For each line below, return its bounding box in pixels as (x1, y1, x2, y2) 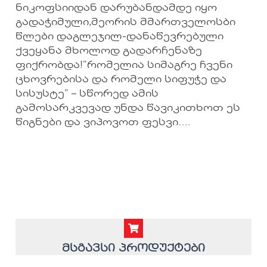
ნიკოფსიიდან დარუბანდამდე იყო (15, 3, 217, 13)
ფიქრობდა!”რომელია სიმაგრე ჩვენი (15, 60, 232, 70)
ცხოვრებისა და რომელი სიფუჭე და (15, 74, 226, 85)
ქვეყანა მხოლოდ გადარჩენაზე (15, 46, 202, 56)
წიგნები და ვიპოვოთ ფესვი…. (15, 117, 190, 128)
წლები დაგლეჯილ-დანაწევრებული (15, 32, 223, 42)
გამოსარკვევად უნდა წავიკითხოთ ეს (15, 103, 240, 113)
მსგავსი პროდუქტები (62, 243, 205, 254)
